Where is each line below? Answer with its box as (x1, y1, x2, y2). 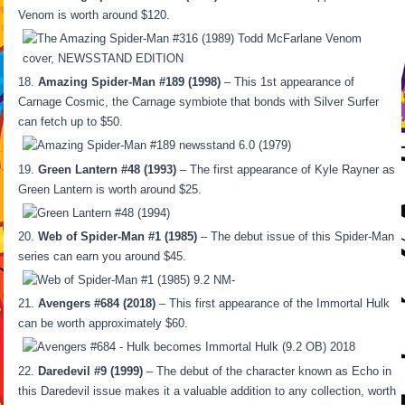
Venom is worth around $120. (18, 7, 171, 22)
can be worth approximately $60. (18, 316, 189, 331)
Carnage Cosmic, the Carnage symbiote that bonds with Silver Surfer (18, 95, 380, 109)
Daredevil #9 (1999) (38, 363, 144, 378)
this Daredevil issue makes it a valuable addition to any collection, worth (18, 383, 397, 398)
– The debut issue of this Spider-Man (197, 229, 395, 243)
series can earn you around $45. (18, 249, 187, 263)
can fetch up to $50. (18, 115, 124, 129)
